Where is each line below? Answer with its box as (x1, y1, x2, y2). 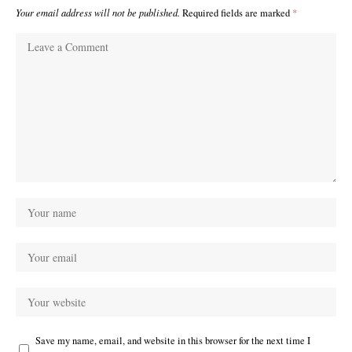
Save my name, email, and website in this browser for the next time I (35, 334, 310, 348)
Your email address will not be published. (16, 6, 180, 20)
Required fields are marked (182, 6, 292, 20)
